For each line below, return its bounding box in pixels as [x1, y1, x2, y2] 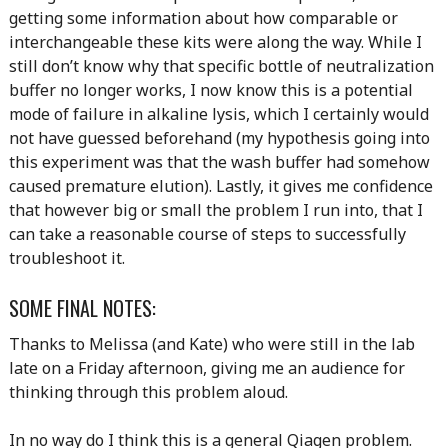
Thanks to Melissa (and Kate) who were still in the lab [8, 333, 415, 355]
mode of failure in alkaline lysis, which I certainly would [8, 103, 429, 125]
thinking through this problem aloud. [8, 381, 288, 403]
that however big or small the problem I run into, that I [8, 199, 423, 221]
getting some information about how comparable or [8, 7, 398, 29]
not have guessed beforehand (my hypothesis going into [8, 127, 430, 149]
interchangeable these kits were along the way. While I [8, 31, 422, 53]
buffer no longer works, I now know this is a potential [8, 79, 413, 101]
